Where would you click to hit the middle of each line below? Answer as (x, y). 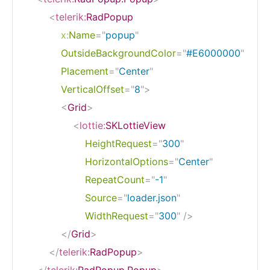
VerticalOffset (93, 89)
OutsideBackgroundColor (118, 53)
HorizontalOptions (127, 161)
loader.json (152, 197)
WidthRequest (117, 215)
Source (101, 197)
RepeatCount (115, 179)
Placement (85, 71)
